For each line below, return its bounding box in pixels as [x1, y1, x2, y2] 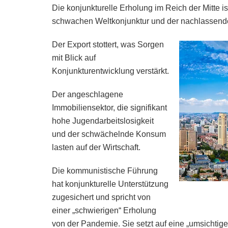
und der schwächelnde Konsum [52, 129, 166, 138]
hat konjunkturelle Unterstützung [52, 179, 168, 188]
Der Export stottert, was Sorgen [52, 40, 164, 49]
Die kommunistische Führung [52, 166, 158, 175]
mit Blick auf [52, 53, 96, 62]
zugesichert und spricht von [52, 192, 151, 202]
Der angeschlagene [52, 90, 123, 99]
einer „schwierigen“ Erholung [52, 206, 156, 215]
